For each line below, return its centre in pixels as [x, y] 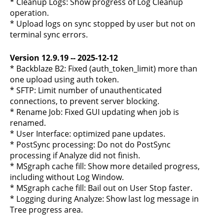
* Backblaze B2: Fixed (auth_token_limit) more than [104, 69]
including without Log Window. [67, 177]
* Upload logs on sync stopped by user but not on [103, 24]
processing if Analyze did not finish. [75, 155]
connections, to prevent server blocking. [85, 101]
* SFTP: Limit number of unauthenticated [86, 90]
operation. [29, 13]
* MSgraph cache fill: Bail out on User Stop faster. [101, 188]
